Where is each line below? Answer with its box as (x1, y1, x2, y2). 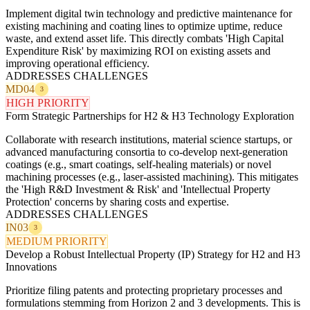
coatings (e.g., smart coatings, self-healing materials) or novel (6, 158, 271, 170)
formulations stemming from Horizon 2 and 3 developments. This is (6, 296, 300, 309)
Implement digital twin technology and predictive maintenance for (6, 7, 292, 19)
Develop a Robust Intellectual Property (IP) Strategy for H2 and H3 (6, 248, 300, 260)
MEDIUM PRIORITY (6, 235, 107, 247)
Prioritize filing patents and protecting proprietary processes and (6, 284, 282, 296)
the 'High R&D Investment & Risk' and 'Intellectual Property (6, 183, 271, 195)
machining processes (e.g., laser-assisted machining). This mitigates (6, 170, 298, 183)
